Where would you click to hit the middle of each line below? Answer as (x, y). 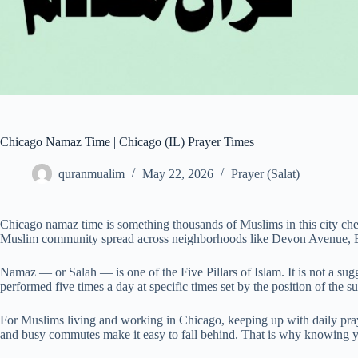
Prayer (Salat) (265, 173)
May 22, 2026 (178, 173)
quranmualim (91, 173)
